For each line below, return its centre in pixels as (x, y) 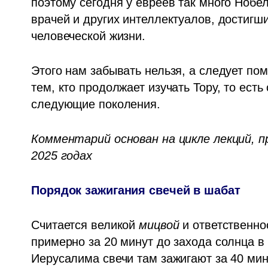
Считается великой (85, 225)
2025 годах (62, 156)
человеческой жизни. (88, 36)
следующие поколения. (98, 104)
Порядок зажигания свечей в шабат (136, 190)
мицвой (159, 225)
